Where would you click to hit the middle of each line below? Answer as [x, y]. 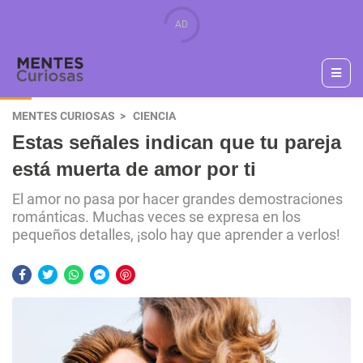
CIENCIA [154, 116]
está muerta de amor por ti [134, 169]
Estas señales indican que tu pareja [177, 142]
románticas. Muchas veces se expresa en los [156, 217]
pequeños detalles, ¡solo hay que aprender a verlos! [176, 235]
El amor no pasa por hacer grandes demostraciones [177, 199]
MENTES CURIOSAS [64, 116]
